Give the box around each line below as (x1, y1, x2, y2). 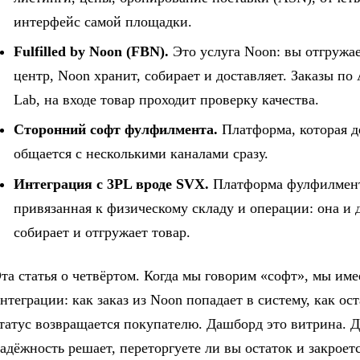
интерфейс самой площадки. (14, 14, 192, 30)
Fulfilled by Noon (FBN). (14, 43, 169, 60)
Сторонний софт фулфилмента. (14, 121, 218, 138)
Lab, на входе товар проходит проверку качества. (14, 92, 319, 108)
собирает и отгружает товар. (14, 223, 190, 240)
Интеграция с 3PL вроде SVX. (14, 175, 209, 192)
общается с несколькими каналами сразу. (14, 145, 268, 162)
